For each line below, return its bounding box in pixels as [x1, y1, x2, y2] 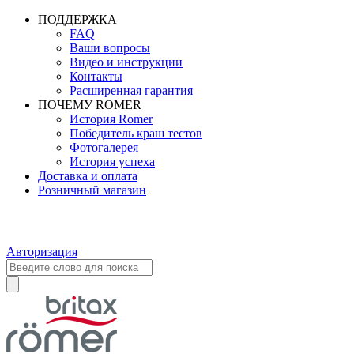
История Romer [70, 112, 153, 126]
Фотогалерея [70, 141, 138, 154]
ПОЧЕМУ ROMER [38, 98, 141, 111]
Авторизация [6, 245, 77, 258]
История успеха [70, 155, 155, 168]
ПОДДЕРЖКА [38, 13, 117, 26]
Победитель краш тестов [70, 126, 202, 140]
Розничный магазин [38, 183, 146, 197]
